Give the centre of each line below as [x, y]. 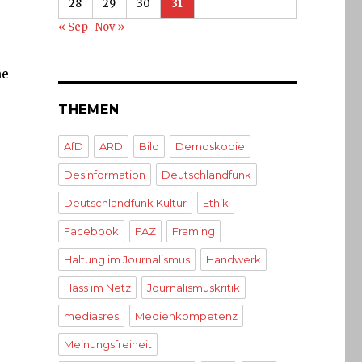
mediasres [91, 316]
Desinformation [104, 174]
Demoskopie [210, 146]
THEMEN [88, 109]
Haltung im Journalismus [126, 259]
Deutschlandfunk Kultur [125, 202]
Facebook [91, 231]
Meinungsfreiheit [107, 344]
